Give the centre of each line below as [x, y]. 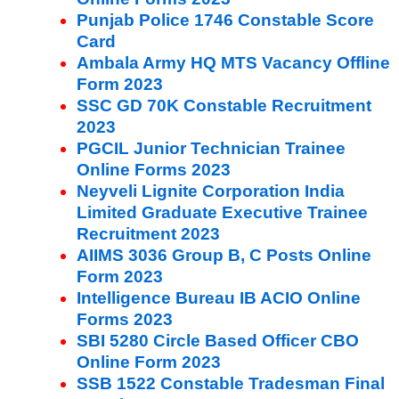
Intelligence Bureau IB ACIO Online [219, 297]
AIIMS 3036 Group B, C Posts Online [224, 255]
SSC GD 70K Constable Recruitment [224, 105]
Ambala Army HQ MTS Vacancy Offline [233, 62]
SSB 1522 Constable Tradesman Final [231, 383]
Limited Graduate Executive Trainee [222, 212]
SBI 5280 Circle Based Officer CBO [218, 340]
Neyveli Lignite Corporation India [211, 191]
